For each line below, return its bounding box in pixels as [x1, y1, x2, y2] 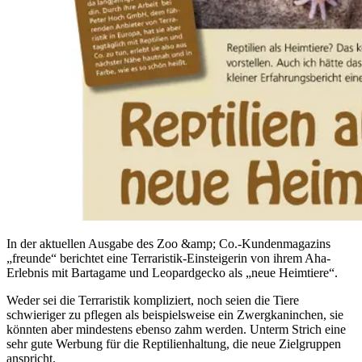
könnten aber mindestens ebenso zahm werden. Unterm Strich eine [6, 322, 346, 336]
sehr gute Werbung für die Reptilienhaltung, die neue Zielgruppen [6, 336, 341, 351]
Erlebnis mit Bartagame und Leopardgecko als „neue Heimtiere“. [6, 265, 338, 280]
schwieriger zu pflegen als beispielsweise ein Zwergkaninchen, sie [6, 307, 343, 322]
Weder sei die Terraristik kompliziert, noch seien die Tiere [6, 293, 299, 307]
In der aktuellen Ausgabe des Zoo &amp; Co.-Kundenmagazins [6, 236, 330, 250]
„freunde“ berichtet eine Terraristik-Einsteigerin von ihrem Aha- [6, 250, 330, 265]
